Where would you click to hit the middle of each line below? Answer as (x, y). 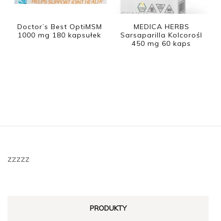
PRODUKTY (108, 208)
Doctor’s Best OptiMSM (59, 26)
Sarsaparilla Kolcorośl (162, 35)
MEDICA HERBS (161, 26)
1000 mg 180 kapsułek (60, 35)
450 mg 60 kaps (162, 43)
